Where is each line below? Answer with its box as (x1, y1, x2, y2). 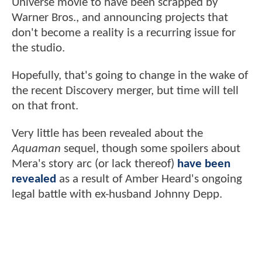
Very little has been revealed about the (12, 127, 203, 140)
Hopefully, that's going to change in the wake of (12, 70, 248, 82)
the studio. (12, 42, 65, 54)
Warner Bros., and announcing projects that (12, 11, 228, 24)
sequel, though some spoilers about (64, 143, 240, 156)
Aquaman (12, 143, 64, 156)
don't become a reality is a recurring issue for (12, 26, 236, 39)
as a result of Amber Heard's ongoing (56, 173, 242, 186)
